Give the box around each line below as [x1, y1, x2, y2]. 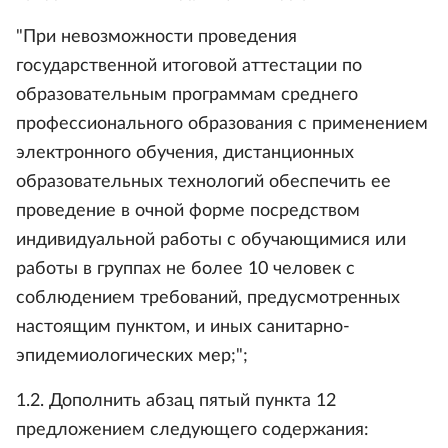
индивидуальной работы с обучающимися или [16, 231, 406, 249]
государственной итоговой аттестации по [16, 57, 362, 75]
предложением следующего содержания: [16, 421, 369, 439]
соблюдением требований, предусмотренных [16, 289, 400, 307]
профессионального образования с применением [16, 115, 428, 133]
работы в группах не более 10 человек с [16, 260, 355, 278]
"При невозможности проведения [16, 28, 297, 46]
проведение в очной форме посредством [16, 202, 360, 220]
